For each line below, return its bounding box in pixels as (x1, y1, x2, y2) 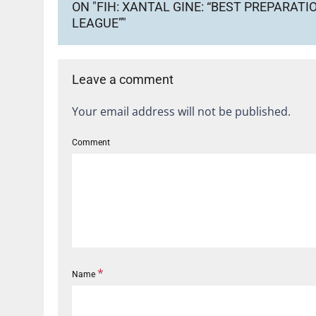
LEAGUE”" (72, 15, 126, 30)
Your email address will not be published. (72, 103, 291, 119)
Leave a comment (72, 71, 174, 87)
